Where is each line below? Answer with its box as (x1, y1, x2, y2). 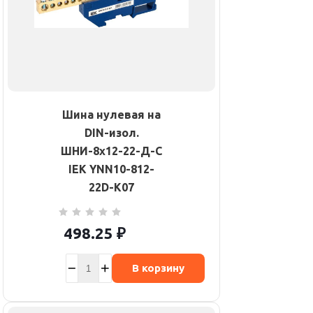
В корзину (131, 262, 184, 275)
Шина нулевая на (62, 108, 161, 122)
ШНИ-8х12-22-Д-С (61, 145, 162, 158)
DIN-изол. (84, 126, 139, 140)
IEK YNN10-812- (68, 163, 154, 176)
